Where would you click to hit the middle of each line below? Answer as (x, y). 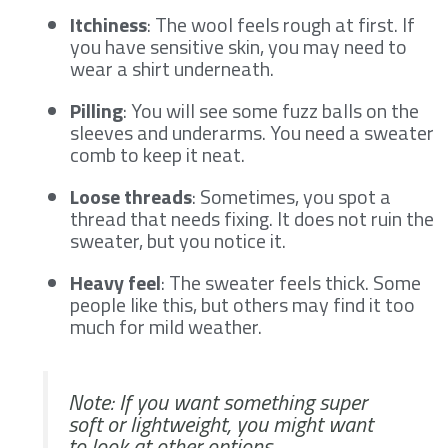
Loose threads (131, 196)
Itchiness (108, 24)
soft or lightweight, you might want (220, 423)
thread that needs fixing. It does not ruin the (252, 218)
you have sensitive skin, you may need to (238, 46)
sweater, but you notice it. (178, 240)
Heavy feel (115, 282)
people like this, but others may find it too (242, 304)
